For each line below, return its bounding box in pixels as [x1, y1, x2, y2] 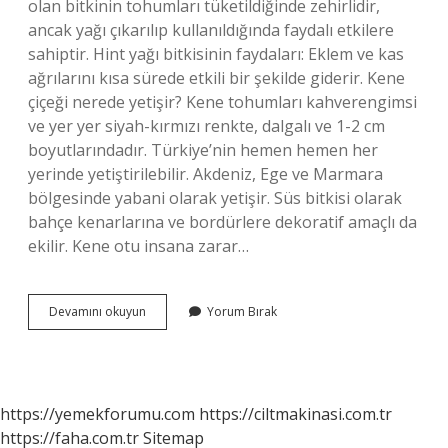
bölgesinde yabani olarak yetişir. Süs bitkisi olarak [28, 187, 402, 209]
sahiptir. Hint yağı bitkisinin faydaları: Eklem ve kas [28, 43, 404, 65]
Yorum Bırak [207, 303, 277, 320]
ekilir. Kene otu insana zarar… [28, 235, 249, 257]
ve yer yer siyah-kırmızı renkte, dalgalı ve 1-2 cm [28, 115, 385, 137]
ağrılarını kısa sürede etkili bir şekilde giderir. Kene [28, 67, 405, 89]
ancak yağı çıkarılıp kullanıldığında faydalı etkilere [28, 19, 394, 41]
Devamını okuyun [49, 303, 146, 320]
